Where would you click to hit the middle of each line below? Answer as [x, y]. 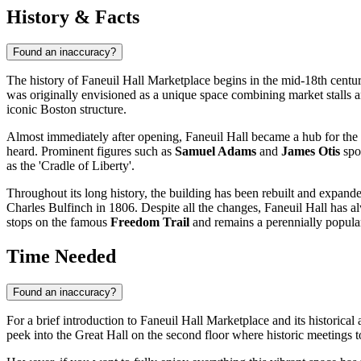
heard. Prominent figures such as [91, 151]
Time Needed [61, 257]
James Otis [311, 151]
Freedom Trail [150, 222]
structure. [102, 110]
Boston [58, 110]
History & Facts [73, 17]
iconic [23, 110]
